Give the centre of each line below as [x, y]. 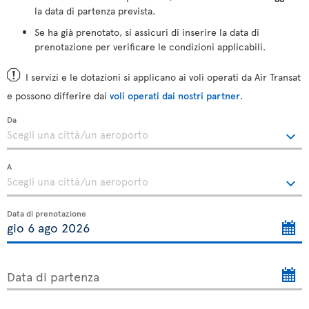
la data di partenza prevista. [95, 10]
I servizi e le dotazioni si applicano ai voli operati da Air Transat [163, 77]
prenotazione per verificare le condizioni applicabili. [150, 46]
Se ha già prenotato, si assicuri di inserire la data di [147, 32]
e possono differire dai [58, 95]
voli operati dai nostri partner [175, 95]
